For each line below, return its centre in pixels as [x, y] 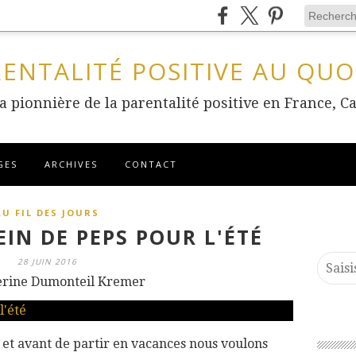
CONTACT [151, 164]
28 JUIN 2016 [47, 261]
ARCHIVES [71, 164]
